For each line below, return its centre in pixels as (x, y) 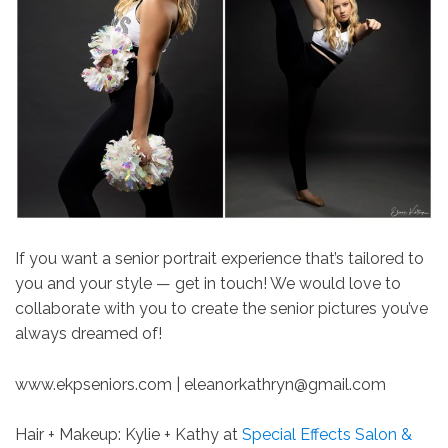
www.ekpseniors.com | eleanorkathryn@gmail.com (200, 384)
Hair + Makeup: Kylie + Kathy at (128, 434)
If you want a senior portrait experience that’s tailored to (219, 258)
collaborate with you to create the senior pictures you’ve (221, 308)
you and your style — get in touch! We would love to (208, 283)
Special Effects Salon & (327, 434)
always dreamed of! (90, 333)
